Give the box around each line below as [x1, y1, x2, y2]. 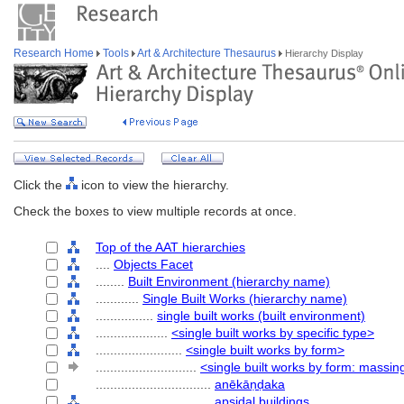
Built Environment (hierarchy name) [128, 274, 330, 289]
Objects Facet [114, 257, 193, 271]
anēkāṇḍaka [215, 377, 285, 391]
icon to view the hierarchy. [78, 178, 229, 192]
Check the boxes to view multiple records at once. [14, 204, 297, 218]
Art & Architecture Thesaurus [135, 47, 279, 60]
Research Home [14, 47, 96, 60]
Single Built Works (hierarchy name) [142, 291, 347, 306]
